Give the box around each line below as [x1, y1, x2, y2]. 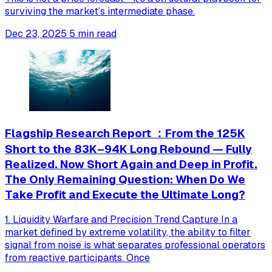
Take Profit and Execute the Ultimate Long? [5, 186, 245, 202]
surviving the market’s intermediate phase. [5, 5, 195, 18]
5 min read [69, 27, 117, 41]
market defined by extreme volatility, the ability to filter [5, 226, 251, 239]
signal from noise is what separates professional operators [5, 239, 265, 252]
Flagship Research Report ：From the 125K [5, 125, 245, 141]
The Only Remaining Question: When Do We [5, 171, 245, 187]
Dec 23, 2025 [5, 27, 67, 41]
